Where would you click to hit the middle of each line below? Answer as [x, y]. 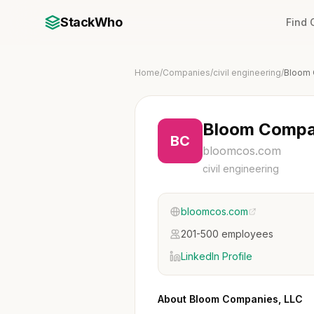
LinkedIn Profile [217, 256]
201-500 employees [227, 234]
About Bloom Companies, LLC [230, 299]
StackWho [91, 22]
